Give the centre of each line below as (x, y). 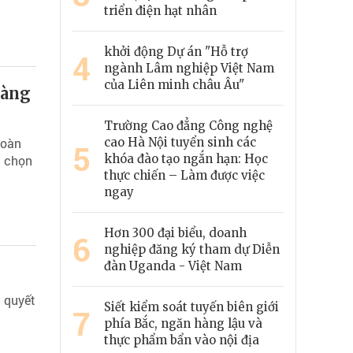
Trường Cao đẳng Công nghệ (188, 126)
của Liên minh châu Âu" (174, 85)
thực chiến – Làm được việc (184, 176)
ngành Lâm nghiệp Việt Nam (189, 69)
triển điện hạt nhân (160, 11)
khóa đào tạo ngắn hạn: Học (186, 159)
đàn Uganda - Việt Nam (173, 266)
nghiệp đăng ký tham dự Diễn (192, 250)
